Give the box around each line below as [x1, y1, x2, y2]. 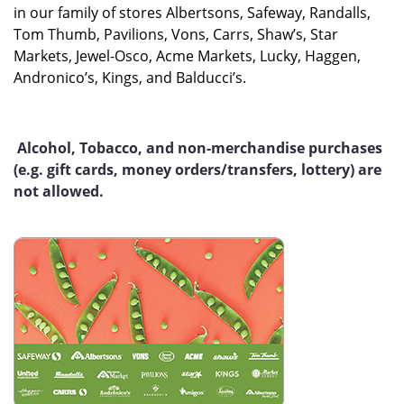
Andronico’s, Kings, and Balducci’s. [14, 68, 246, 87]
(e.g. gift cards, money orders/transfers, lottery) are [14, 160, 381, 179]
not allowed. [14, 181, 104, 201]
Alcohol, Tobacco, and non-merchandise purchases [14, 138, 382, 158]
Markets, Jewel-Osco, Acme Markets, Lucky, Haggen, [14, 46, 361, 66]
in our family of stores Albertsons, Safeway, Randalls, [14, 3, 371, 23]
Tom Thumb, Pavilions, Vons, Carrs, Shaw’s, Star [14, 24, 338, 44]
